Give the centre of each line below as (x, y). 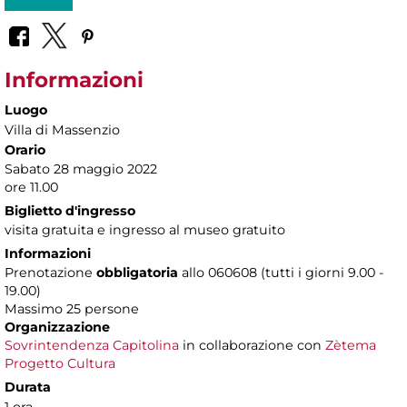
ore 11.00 (31, 188)
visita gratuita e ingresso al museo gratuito (145, 230)
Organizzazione (57, 328)
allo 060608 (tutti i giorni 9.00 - (283, 273)
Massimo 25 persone (72, 309)
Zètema (351, 346)
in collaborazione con (252, 346)
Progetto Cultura (60, 364)
